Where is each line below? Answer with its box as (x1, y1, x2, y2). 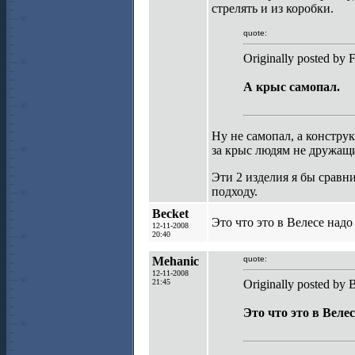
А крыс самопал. (243, 80, 340, 94)
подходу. (212, 185, 258, 198)
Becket (152, 207, 189, 220)
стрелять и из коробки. (212, 2, 334, 15)
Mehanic (152, 254, 199, 268)
